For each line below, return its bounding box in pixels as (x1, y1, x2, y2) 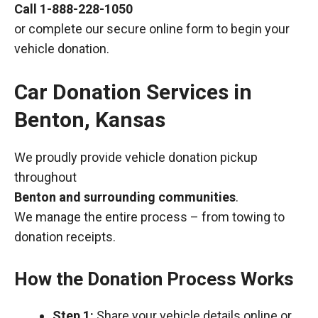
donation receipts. (14, 229, 116, 244)
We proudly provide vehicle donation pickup (14, 150, 258, 165)
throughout (14, 170, 77, 185)
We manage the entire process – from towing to (14, 209, 285, 224)
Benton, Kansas (14, 107, 165, 132)
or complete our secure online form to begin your (14, 21, 290, 36)
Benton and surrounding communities (14, 190, 236, 204)
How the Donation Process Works (14, 268, 294, 290)
